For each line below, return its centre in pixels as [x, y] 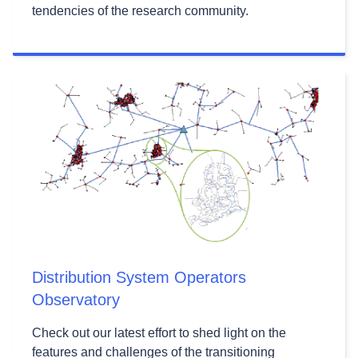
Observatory [76, 300]
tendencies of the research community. [142, 10]
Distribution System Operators [139, 278]
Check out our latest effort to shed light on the [159, 333]
